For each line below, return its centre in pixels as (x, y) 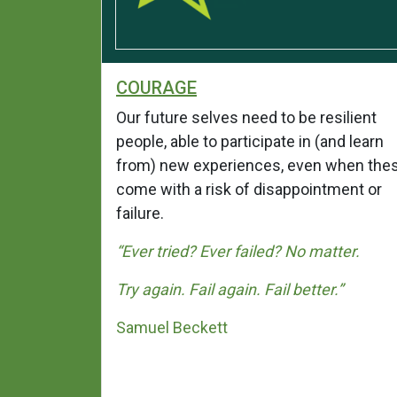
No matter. (324, 251)
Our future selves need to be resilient (246, 117)
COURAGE (156, 87)
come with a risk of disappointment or (249, 189)
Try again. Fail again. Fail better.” (231, 289)
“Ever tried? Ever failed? (200, 251)
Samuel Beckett (172, 327)
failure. (140, 213)
